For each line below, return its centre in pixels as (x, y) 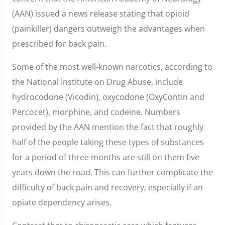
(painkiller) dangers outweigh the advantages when (108, 29)
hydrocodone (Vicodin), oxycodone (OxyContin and (108, 97)
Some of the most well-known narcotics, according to (112, 67)
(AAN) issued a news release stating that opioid (101, 14)
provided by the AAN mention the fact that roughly (108, 127)
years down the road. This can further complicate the (113, 172)
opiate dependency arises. (62, 202)
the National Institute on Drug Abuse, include (97, 82)
